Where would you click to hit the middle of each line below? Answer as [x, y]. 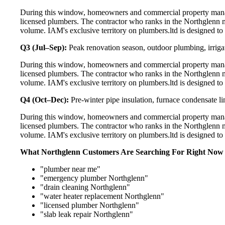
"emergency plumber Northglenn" [94, 178]
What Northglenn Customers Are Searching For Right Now [122, 152]
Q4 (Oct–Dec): [44, 99]
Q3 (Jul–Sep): [43, 47]
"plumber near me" [70, 169]
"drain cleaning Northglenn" [85, 187]
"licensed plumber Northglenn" [90, 205]
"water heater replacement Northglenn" [102, 196]
